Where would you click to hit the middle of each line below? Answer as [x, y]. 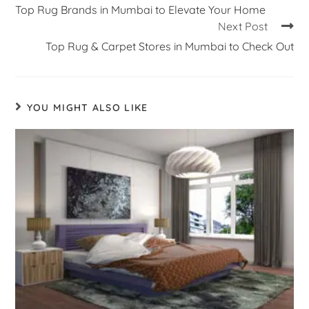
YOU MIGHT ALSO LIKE [87, 107]
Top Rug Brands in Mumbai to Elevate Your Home [141, 9]
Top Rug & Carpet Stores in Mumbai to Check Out [169, 46]
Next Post [242, 26]
